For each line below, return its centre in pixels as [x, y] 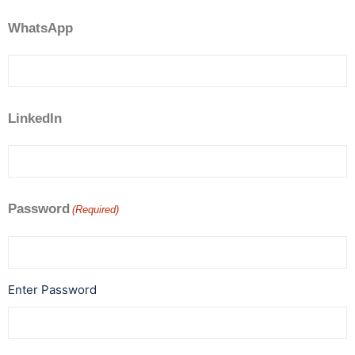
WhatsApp [40, 28]
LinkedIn [35, 118]
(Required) [96, 210]
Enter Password [52, 290]
